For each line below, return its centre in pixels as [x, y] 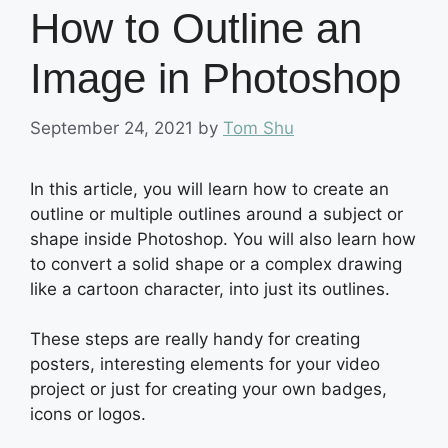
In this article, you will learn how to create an [209, 188]
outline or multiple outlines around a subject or [216, 213]
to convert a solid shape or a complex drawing [216, 263]
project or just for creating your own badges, [208, 389]
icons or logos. [88, 414]
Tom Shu [258, 127]
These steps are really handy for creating [195, 339]
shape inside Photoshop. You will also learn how [223, 238]
